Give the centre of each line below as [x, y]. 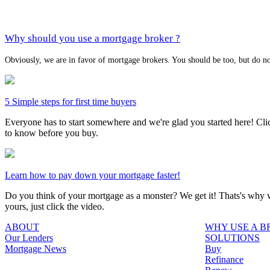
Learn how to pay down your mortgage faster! [93, 175]
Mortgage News [36, 248]
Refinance [224, 259]
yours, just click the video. [55, 206]
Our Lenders [29, 237]
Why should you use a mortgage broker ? [93, 38]
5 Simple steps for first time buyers [71, 101]
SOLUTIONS [232, 237]
